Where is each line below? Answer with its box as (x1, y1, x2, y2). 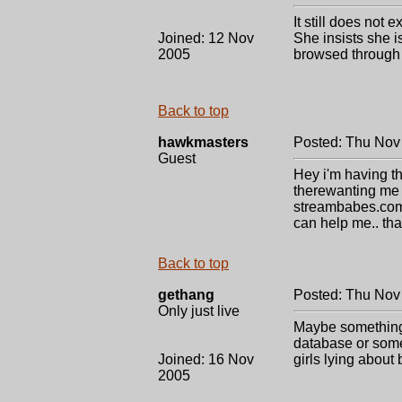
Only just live (158, 303, 240, 319)
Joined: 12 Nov (158, 31, 254, 46)
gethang (158, 287, 214, 302)
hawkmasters (158, 135, 249, 150)
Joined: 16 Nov (158, 352, 254, 367)
